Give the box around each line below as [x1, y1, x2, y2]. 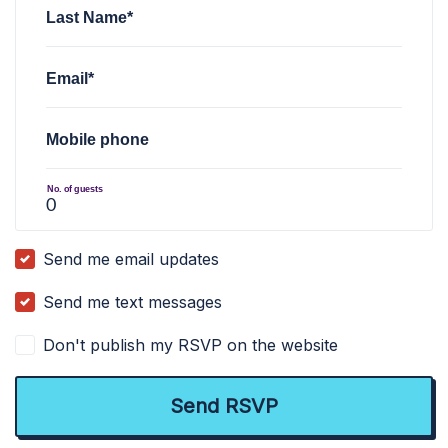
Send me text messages [43, 292, 223, 312]
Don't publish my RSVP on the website [43, 335, 339, 355]
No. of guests [47, 183, 103, 194]
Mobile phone [46, 129, 149, 148]
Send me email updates [43, 249, 220, 269]
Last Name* [46, 7, 133, 26]
